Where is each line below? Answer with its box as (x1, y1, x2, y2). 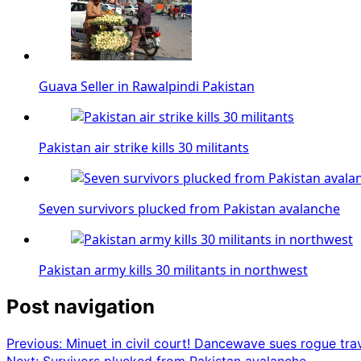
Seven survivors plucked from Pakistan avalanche (39, 199, 340, 218)
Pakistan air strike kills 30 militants (39, 138, 249, 156)
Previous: (6, 334, 66, 351)
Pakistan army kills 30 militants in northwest (39, 260, 308, 279)
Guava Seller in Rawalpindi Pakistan (39, 77, 255, 95)
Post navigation (6, 294, 155, 318)
